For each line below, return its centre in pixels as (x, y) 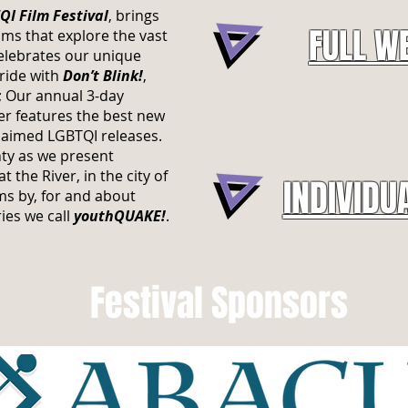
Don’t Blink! (103, 76)
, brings (134, 15)
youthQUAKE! (120, 216)
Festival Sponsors (219, 303)
